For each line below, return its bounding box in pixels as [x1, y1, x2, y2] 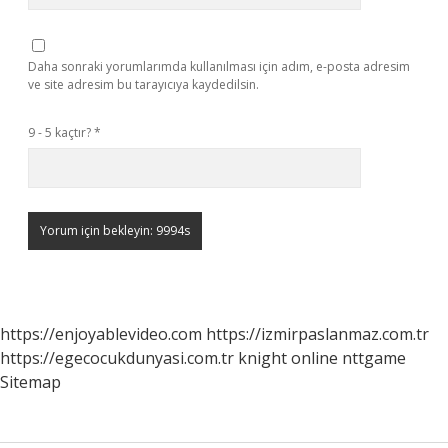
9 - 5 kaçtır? [28, 124, 94, 141]
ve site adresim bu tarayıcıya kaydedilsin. [28, 76, 259, 93]
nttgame [342, 347, 406, 369]
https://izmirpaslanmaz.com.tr [206, 323, 429, 345]
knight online [238, 347, 338, 369]
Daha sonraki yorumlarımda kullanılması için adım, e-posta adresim [28, 58, 410, 75]
